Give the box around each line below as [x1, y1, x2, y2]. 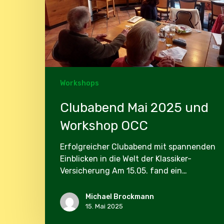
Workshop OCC [60, 118, 148, 134]
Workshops [60, 79, 99, 88]
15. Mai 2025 [85, 202, 123, 210]
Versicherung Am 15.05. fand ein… [60, 166, 187, 176]
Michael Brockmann [85, 192, 154, 201]
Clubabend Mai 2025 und [60, 100, 208, 116]
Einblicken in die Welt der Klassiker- [60, 154, 191, 164]
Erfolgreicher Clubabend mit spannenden [60, 142, 215, 152]
